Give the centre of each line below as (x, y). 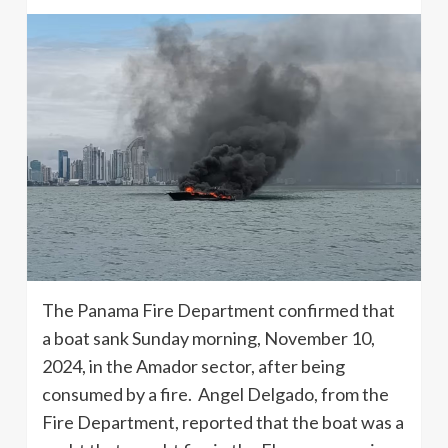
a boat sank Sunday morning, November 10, (208, 338)
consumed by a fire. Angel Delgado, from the (215, 394)
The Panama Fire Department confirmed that (218, 310)
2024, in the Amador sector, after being (193, 366)
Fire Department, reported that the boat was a (223, 422)
